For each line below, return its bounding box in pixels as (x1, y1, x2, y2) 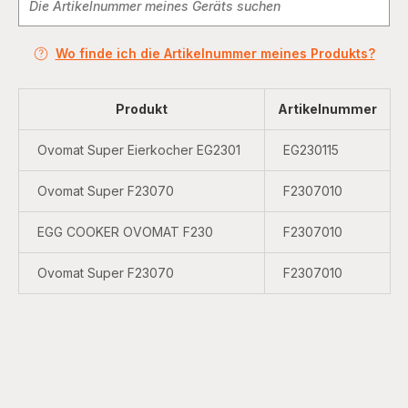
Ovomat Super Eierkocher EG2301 (37, 141, 240, 158)
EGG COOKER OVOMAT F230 (37, 223, 213, 240)
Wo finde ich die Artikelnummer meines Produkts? (55, 45, 375, 61)
